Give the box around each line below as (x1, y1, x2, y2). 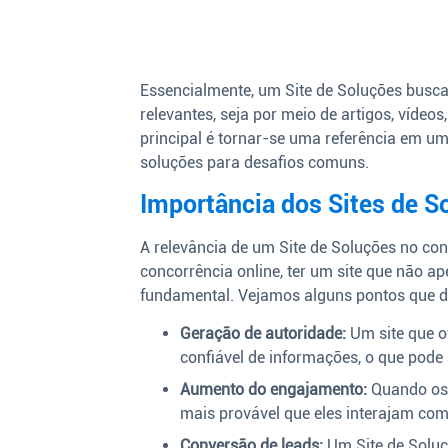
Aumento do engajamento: (180, 380, 368, 400)
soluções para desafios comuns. (140, 153, 370, 173)
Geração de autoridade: (180, 324, 347, 344)
